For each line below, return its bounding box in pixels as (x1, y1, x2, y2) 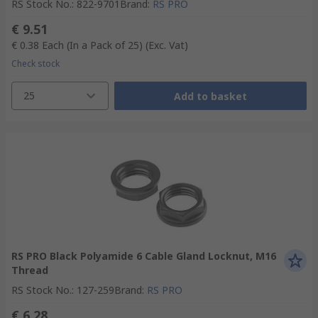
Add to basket (173, 89, 247, 103)
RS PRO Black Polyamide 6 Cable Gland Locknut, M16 (11, 249, 276, 263)
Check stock (11, 57, 60, 70)
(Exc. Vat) (146, 38, 188, 52)
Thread (11, 263, 48, 277)
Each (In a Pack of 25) (42, 38, 143, 52)
